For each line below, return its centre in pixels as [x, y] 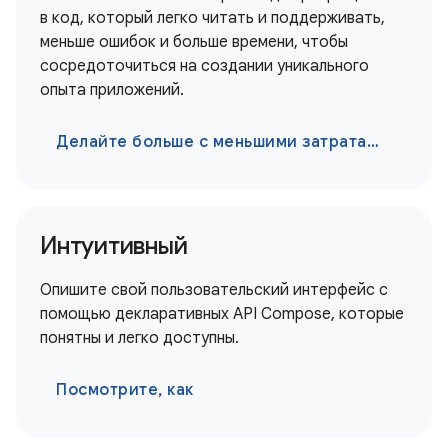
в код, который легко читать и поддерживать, [212, 18]
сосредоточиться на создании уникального [204, 66]
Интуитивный [114, 246]
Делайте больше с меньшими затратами [211, 142]
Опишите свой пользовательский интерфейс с [214, 290]
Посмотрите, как [125, 390]
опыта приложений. [112, 90]
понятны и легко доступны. [139, 338]
